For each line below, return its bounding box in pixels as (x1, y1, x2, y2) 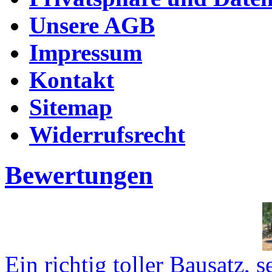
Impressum (29, 39, 142, 66)
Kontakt (29, 67, 114, 93)
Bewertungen (5, 161, 153, 190)
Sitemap (29, 94, 112, 121)
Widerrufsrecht (29, 121, 185, 148)
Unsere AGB (29, 12, 155, 39)
